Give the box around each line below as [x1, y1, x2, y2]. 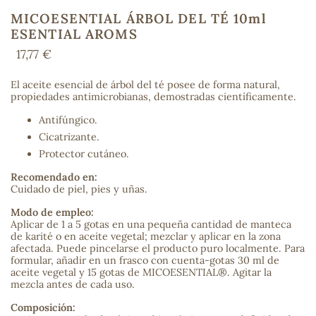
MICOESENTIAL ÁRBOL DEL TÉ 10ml [11, 10, 267, 27]
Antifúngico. [39, 114, 97, 126]
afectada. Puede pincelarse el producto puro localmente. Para [11, 242, 305, 255]
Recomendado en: [11, 171, 97, 184]
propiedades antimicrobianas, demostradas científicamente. [11, 90, 296, 103]
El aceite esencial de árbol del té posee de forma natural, [11, 78, 280, 91]
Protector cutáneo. [39, 147, 129, 161]
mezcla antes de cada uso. [11, 278, 135, 291]
